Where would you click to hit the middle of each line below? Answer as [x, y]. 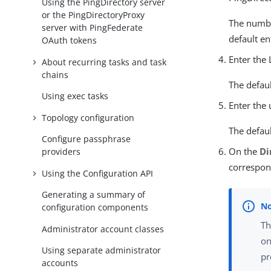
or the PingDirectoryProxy [93, 15]
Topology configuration [88, 117]
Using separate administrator [102, 250]
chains [55, 74]
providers [61, 152]
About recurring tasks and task [104, 62]
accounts [60, 263]
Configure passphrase [87, 139]
